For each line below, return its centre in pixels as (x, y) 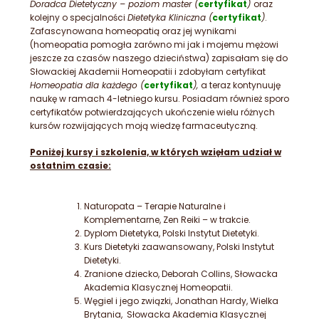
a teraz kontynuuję (241, 85)
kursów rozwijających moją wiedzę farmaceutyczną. (144, 126)
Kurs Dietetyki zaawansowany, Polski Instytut (179, 247)
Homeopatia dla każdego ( (87, 85)
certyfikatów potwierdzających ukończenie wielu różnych (152, 113)
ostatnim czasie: (70, 166)
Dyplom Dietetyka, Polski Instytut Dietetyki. (172, 234)
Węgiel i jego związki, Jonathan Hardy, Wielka (181, 301)
